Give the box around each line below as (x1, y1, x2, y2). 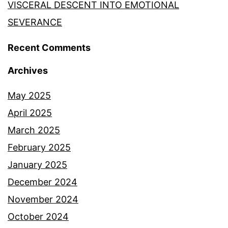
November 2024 (8, 194, 78, 205)
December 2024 (8, 177, 77, 188)
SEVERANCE (8, 17, 62, 28)
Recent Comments (8, 42, 91, 53)
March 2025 (8, 125, 60, 136)
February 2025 (8, 142, 71, 153)
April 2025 (8, 107, 52, 119)
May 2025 (8, 90, 51, 101)
